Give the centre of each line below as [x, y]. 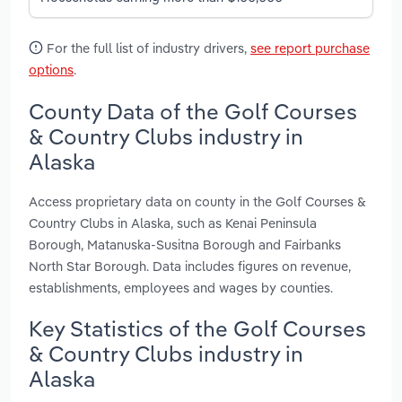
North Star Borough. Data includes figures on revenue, [190, 266]
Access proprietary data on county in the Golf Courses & [197, 201]
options [51, 70]
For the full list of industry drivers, [147, 48]
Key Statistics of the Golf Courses [197, 328]
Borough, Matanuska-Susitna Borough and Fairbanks [185, 244]
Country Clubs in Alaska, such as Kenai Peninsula [173, 223]
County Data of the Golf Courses [193, 111]
